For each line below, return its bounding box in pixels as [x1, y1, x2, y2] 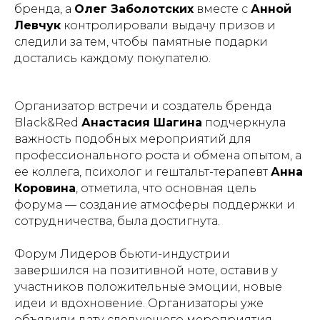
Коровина [14, 181, 76, 195]
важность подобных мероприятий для [14, 132, 251, 146]
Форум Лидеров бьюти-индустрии [14, 247, 230, 261]
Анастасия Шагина [81, 116, 202, 129]
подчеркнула [202, 116, 286, 129]
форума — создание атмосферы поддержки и [14, 198, 295, 211]
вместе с [194, 2, 251, 16]
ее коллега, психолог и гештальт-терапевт [14, 165, 271, 179]
